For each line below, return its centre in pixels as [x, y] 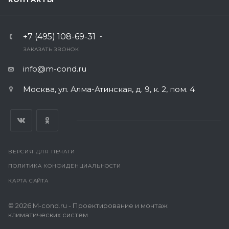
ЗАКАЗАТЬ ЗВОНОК [51, 50]
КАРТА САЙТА [28, 181]
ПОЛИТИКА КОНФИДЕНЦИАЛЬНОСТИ [65, 166]
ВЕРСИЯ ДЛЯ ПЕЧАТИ [42, 152]
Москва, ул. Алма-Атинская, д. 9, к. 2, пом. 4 [109, 89]
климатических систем [48, 215]
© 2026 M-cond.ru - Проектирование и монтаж [88, 206]
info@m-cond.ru [55, 69]
